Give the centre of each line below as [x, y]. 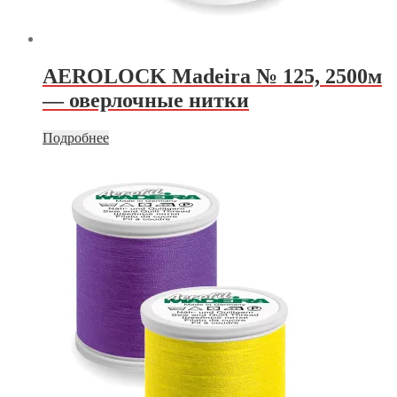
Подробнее [76, 138]
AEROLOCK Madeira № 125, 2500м [212, 77]
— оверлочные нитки [146, 101]
